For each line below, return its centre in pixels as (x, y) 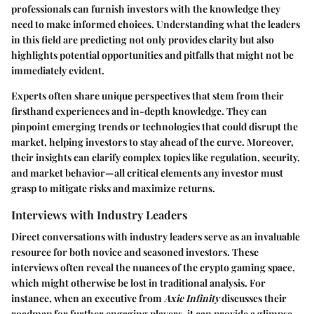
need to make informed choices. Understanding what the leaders (156, 24)
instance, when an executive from (88, 298)
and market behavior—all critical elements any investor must (147, 172)
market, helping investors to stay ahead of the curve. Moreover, (152, 142)
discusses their (253, 298)
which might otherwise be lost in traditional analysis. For (138, 282)
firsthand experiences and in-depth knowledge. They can (139, 111)
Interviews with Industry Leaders (100, 214)
